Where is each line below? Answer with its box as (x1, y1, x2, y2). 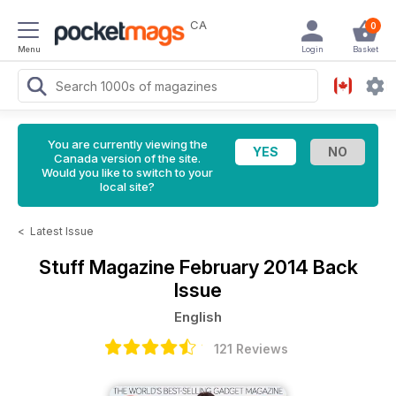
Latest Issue (30, 225, 94, 238)
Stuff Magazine (38, 255, 179, 278)
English (174, 308, 222, 325)
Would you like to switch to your (42, 165, 213, 179)
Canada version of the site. (54, 151, 201, 165)
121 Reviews (214, 341, 288, 356)
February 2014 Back (179, 255, 358, 278)
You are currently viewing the (47, 137, 208, 151)
